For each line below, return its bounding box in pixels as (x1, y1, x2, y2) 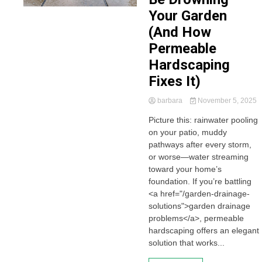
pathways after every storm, (148, 140, 251, 149)
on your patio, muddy (148, 127, 227, 137)
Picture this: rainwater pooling (148, 115, 258, 125)
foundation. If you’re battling (148, 177, 251, 186)
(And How (148, 24, 211, 40)
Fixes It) (148, 73, 201, 89)
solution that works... (148, 238, 225, 247)
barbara (155, 96, 184, 105)
